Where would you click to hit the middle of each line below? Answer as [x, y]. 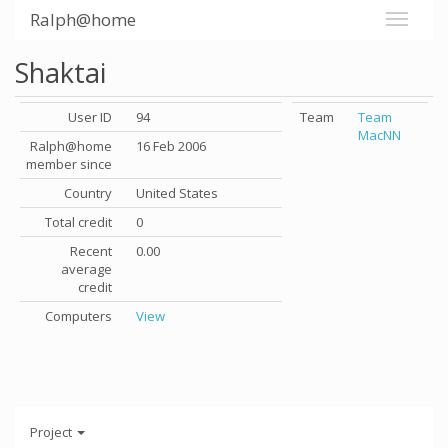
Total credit [78, 222]
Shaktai [60, 72]
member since [69, 164]
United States [177, 193]
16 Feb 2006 [171, 146]
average [86, 269]
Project [52, 431]
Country [88, 193]
